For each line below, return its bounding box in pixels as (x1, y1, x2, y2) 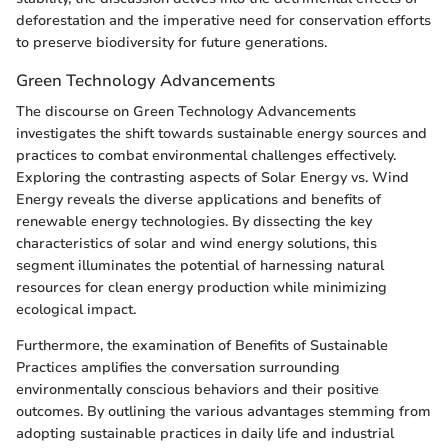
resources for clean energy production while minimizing (16, 278, 387, 298)
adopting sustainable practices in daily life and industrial (16, 424, 394, 444)
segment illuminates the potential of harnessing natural (16, 256, 384, 276)
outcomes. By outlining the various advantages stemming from (16, 402, 431, 422)
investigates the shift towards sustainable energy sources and (16, 124, 427, 144)
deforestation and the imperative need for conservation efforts (16, 10, 431, 30)
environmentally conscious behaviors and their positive (16, 380, 379, 400)
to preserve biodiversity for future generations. (16, 32, 327, 52)
